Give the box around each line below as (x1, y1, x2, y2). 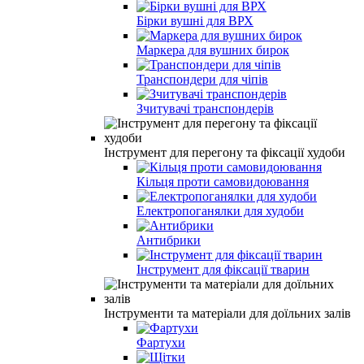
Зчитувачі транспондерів (136, 101, 274, 115)
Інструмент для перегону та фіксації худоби (104, 145, 345, 159)
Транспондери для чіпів (136, 71, 268, 86)
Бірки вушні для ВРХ (136, 13, 253, 28)
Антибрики (136, 232, 201, 247)
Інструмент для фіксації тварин (136, 262, 310, 276)
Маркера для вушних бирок (136, 42, 289, 57)
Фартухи (136, 335, 185, 349)
